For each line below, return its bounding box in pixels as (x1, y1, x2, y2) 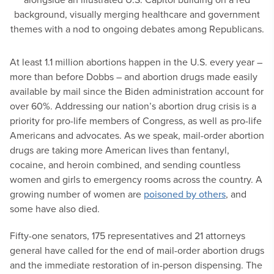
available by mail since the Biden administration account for (10, 84, 264, 98)
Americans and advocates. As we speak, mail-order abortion (10, 128, 264, 142)
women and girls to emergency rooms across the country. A (10, 172, 262, 186)
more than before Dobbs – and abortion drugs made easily (10, 70, 257, 83)
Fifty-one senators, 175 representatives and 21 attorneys (10, 229, 245, 242)
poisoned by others (144, 187, 226, 201)
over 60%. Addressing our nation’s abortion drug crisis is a (10, 99, 256, 113)
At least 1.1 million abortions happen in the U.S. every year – (10, 55, 262, 68)
